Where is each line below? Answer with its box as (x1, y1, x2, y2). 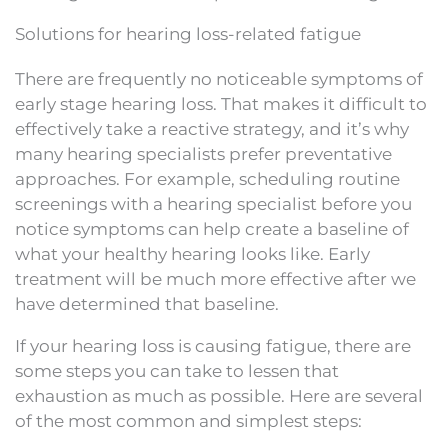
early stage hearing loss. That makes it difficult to (15, 93, 427, 114)
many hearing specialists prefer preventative (15, 143, 392, 164)
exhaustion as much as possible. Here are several (15, 385, 423, 406)
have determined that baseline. (15, 293, 279, 314)
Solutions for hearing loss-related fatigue (15, 23, 361, 44)
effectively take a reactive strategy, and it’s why (15, 118, 409, 139)
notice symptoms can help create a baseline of (15, 218, 409, 239)
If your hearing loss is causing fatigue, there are (15, 335, 411, 356)
